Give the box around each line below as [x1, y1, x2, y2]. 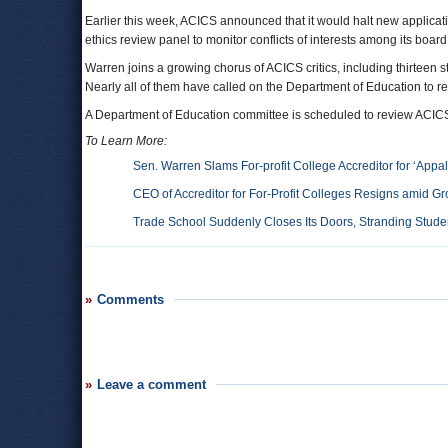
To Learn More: [85, 134, 167, 148]
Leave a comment [97, 377, 206, 392]
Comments [97, 292, 164, 307]
